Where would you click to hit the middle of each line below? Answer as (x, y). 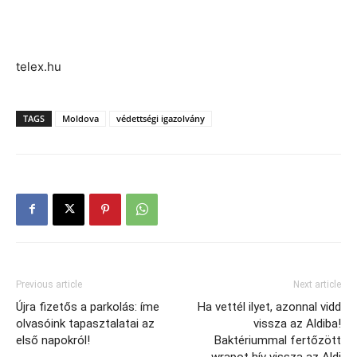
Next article (317, 284)
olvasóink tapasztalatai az (85, 323)
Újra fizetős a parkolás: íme (88, 306)
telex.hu (39, 66)
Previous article (49, 284)
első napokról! (53, 340)
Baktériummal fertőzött (278, 340)
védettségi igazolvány (161, 118)
